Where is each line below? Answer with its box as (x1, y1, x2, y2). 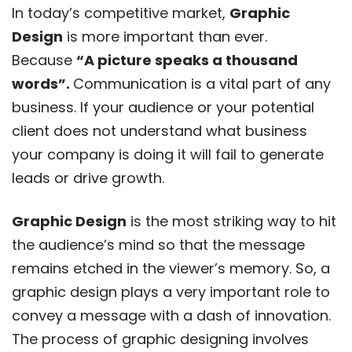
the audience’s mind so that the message (12, 234, 305, 255)
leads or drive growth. (12, 167, 164, 188)
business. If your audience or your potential (12, 97, 314, 117)
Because (12, 49, 76, 70)
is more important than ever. (63, 26, 267, 46)
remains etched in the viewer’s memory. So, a (12, 258, 330, 278)
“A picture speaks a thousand (76, 49, 298, 70)
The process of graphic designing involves (12, 328, 309, 349)
